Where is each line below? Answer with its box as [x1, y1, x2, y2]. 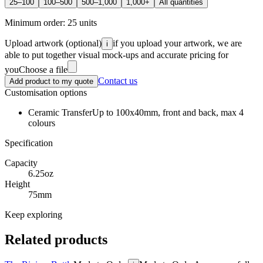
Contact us [98, 75, 137, 86]
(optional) [66, 38, 102, 48]
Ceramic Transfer [28, 107, 92, 117]
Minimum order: [5, 17, 68, 28]
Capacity [5, 157, 38, 168]
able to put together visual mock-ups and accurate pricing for [5, 49, 228, 60]
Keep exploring [5, 209, 62, 220]
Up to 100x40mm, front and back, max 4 [92, 107, 244, 117]
